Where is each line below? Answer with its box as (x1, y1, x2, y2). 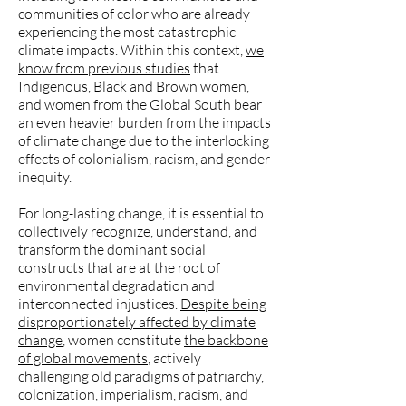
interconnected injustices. (18, 295, 180, 313)
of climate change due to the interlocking (18, 131, 269, 150)
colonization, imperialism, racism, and (18, 385, 248, 403)
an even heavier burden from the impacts (18, 113, 271, 131)
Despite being (180, 295, 266, 313)
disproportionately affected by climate (18, 313, 256, 331)
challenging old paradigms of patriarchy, (18, 367, 264, 385)
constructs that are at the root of (18, 258, 220, 276)
